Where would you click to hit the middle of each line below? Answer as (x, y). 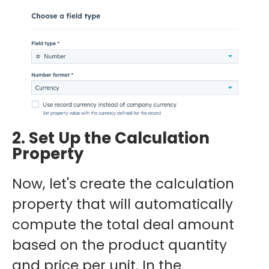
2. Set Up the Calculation (111, 138)
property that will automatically (122, 204)
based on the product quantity (119, 245)
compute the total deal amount (123, 224)
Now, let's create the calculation (123, 183)
